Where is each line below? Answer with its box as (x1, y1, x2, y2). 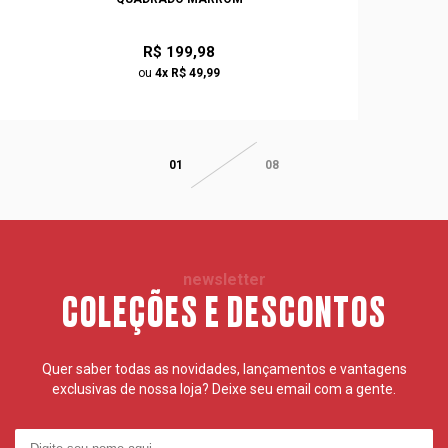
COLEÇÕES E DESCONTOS (61, 292, 387, 335)
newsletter (182, 269, 266, 289)
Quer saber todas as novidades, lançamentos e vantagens (41, 360, 407, 377)
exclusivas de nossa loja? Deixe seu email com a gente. (52, 380, 396, 397)
